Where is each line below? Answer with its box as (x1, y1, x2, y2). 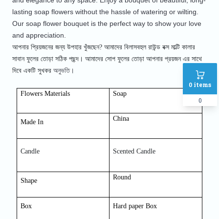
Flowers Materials (21, 90, 70, 98)
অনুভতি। (53, 66, 74, 75)
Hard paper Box (113, 202, 157, 210)
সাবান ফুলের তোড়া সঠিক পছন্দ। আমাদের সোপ (12, 55, 117, 63)
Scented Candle (113, 148, 156, 155)
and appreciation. (12, 31, 66, 40)
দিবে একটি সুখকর (12, 67, 53, 75)
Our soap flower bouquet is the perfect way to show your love (12, 20, 201, 28)
